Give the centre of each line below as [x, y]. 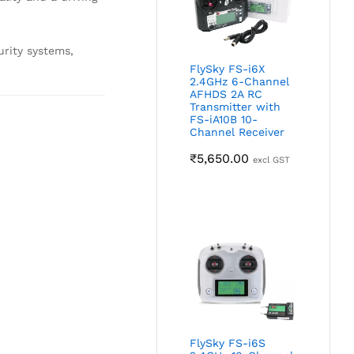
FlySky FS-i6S [228, 343]
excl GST [272, 160]
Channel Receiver [237, 132]
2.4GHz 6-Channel [240, 82]
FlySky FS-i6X [228, 69]
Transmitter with [235, 107]
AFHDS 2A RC [226, 94]
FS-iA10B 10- [224, 120]
